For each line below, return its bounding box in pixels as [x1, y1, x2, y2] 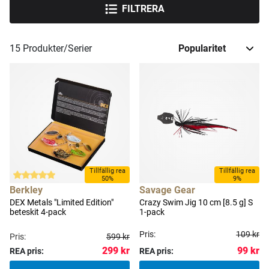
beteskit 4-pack [10, 207, 66, 217]
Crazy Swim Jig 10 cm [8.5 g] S [139, 197, 253, 207]
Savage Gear [139, 184, 195, 196]
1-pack [139, 207, 165, 217]
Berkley [10, 184, 43, 196]
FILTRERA [121, 3, 165, 15]
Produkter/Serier [20, 42, 92, 54]
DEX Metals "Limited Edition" [10, 197, 113, 207]
